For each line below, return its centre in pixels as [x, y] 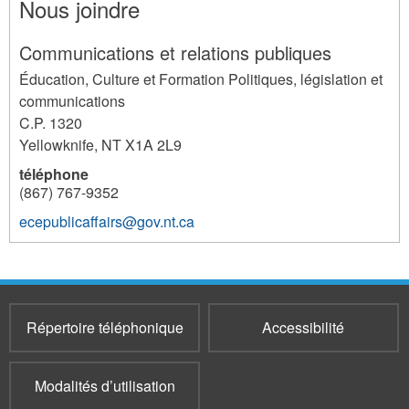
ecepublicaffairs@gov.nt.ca [107, 222]
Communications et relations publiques [175, 53]
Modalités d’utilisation [105, 386]
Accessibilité [304, 328]
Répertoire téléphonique [105, 328]
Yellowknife [57, 145]
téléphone [54, 174]
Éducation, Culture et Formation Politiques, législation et [201, 79]
